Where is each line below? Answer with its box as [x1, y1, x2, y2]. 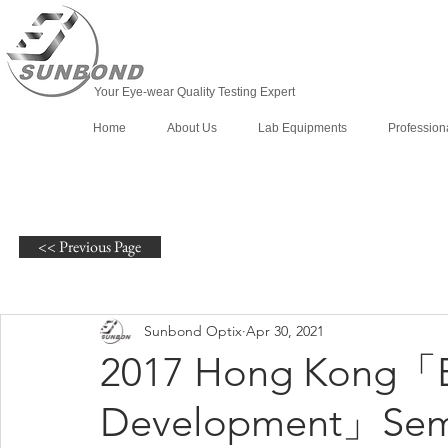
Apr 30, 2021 [246, 321, 324, 340]
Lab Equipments [258, 121, 348, 135]
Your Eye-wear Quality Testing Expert [94, 85, 295, 99]
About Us [167, 121, 218, 135]
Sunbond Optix [144, 321, 242, 340]
